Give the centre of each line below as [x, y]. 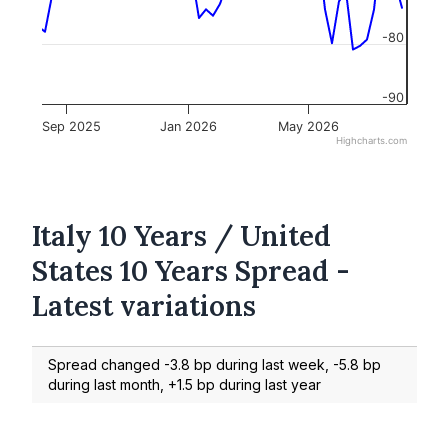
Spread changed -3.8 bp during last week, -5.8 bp [214, 365]
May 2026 [308, 126]
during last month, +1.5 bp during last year [184, 385]
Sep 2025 [71, 126]
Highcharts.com [371, 140]
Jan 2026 [188, 126]
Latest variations [144, 305]
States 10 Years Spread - [191, 270]
